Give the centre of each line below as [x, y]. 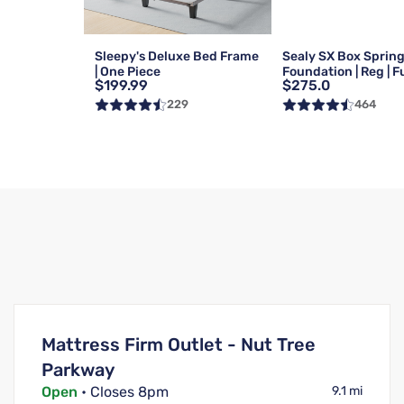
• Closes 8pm [123, 392]
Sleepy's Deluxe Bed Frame [176, 56]
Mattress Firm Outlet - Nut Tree [178, 345]
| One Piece [127, 71]
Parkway [78, 370]
